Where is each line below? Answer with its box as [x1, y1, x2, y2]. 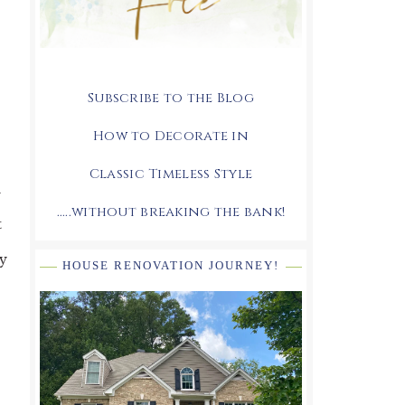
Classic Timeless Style [89, 164, 253, 184]
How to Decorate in [92, 126, 250, 146]
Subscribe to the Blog [88, 88, 254, 108]
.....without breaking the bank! [56, 202, 286, 221]
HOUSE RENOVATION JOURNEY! [62, 258, 279, 272]
